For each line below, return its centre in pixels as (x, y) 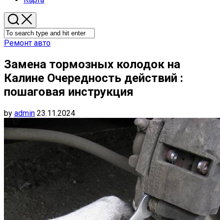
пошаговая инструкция (69, 92)
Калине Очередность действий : (94, 78)
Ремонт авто (27, 43)
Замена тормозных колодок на (92, 64)
